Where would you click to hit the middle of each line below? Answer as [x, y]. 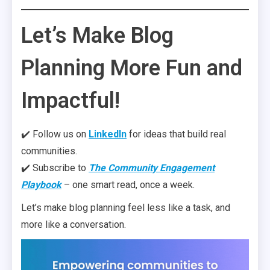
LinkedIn [108, 134]
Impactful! [71, 101]
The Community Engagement [152, 168]
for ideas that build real [176, 134]
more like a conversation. [74, 224]
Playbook [41, 185]
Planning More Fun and [132, 68]
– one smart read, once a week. [128, 185]
